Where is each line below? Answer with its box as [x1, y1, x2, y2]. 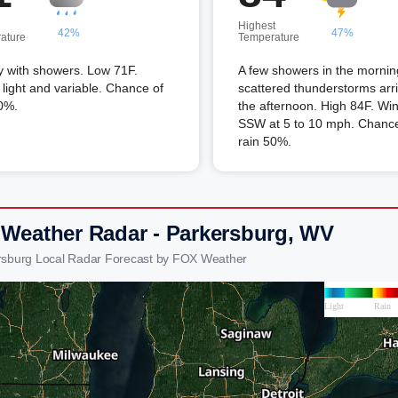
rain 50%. [238, 134, 291, 148]
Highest [238, 20, 275, 32]
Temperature [238, 31, 299, 44]
